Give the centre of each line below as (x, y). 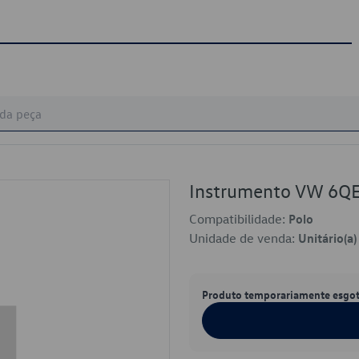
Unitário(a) (327, 238)
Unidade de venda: (244, 238)
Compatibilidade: (239, 219)
